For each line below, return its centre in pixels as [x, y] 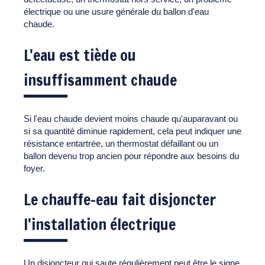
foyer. [34, 168]
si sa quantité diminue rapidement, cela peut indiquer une [132, 131]
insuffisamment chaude [100, 80]
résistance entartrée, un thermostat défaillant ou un [121, 143]
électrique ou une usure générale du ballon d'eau [116, 11]
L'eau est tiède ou [80, 55]
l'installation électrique [100, 224]
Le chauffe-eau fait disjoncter [120, 199]
